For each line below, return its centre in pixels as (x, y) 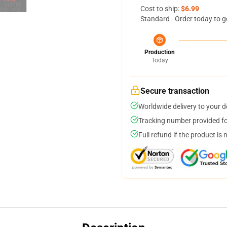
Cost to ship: (161, 9)
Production (160, 52)
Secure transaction (175, 91)
